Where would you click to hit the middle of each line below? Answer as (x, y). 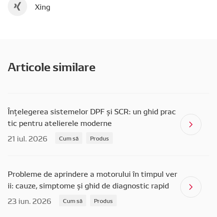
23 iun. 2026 (30, 201)
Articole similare (52, 66)
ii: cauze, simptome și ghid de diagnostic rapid (88, 185)
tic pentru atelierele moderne (60, 123)
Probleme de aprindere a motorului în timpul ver (93, 173)
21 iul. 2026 (28, 138)
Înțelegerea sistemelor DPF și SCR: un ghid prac (92, 111)
